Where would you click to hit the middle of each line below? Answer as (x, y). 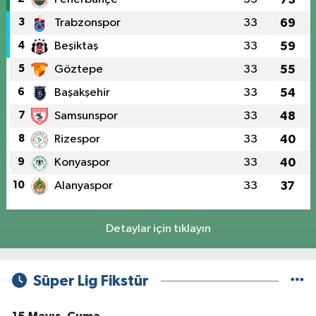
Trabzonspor (87, 23)
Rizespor (77, 139)
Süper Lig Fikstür (91, 281)
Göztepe (78, 69)
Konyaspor (82, 162)
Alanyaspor (83, 186)
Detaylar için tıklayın (158, 229)
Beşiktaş (76, 46)
